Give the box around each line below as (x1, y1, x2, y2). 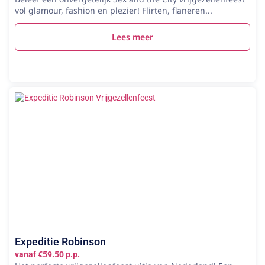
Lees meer (112, 31, 153, 43)
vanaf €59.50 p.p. (15, 249, 80, 259)
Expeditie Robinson (15, 235, 106, 248)
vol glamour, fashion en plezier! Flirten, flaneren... (15, 4, 212, 16)
